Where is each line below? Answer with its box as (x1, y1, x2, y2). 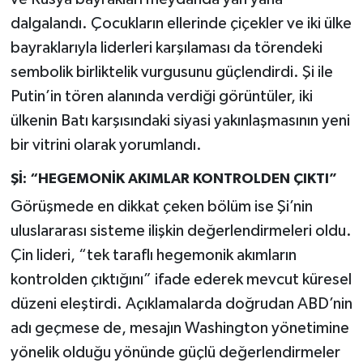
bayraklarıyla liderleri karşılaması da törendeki (10, 39, 322, 56)
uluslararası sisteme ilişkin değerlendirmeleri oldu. (10, 223, 352, 240)
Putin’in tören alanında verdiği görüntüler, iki (10, 88, 313, 105)
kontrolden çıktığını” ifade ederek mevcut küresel (10, 271, 352, 288)
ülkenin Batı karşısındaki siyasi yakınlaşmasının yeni (10, 112, 350, 129)
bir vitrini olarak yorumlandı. (10, 136, 202, 153)
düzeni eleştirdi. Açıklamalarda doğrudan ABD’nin (10, 296, 352, 313)
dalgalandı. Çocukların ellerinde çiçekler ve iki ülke (10, 15, 352, 32)
